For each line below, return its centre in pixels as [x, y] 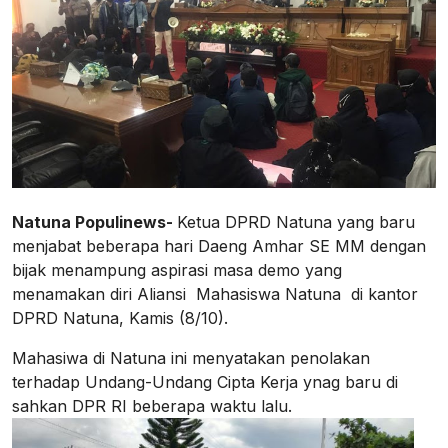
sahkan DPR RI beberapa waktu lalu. [152, 405]
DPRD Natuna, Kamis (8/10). [120, 317]
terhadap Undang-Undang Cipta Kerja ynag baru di [205, 381]
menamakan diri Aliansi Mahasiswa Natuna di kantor [215, 293]
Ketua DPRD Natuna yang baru [296, 221]
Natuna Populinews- [94, 221]
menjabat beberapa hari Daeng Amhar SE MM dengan [219, 245]
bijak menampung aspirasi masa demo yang [177, 269]
